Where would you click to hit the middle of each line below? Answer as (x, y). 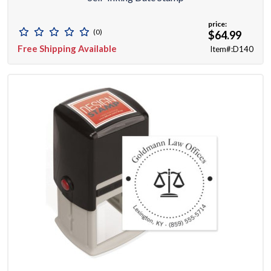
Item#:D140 (232, 49)
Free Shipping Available (67, 49)
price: (217, 24)
